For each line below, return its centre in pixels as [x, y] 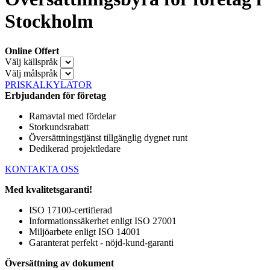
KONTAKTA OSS [42, 169]
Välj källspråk [31, 61]
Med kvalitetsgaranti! [49, 189]
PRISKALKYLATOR [49, 84]
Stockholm [49, 21]
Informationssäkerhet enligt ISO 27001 [103, 221]
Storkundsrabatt [59, 127]
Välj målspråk [31, 73]
